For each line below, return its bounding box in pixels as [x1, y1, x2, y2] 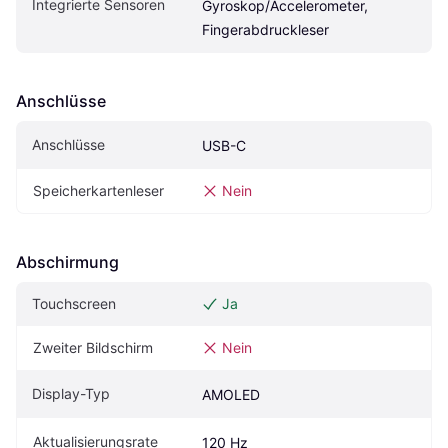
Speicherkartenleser [33, 182, 164, 200]
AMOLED [202, 386, 260, 404]
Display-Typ [32, 385, 110, 403]
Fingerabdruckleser [202, 21, 329, 39]
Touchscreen [32, 295, 116, 313]
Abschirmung [16, 252, 119, 273]
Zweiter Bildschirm [33, 339, 153, 357]
